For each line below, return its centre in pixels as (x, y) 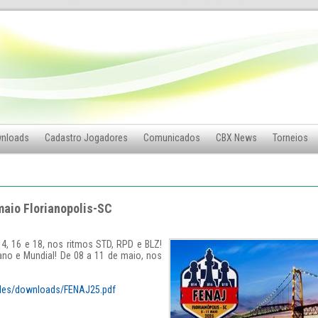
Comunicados (172, 138)
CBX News (236, 138)
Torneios (290, 138)
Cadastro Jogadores (86, 138)
